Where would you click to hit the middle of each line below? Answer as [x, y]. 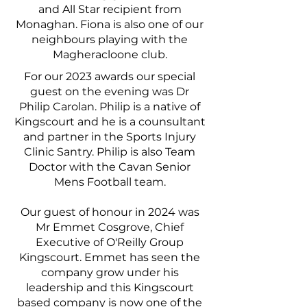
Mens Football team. [110, 182]
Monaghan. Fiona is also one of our [110, 24]
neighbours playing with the [110, 39]
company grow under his [110, 272]
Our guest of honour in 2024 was [110, 212]
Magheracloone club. [110, 54]
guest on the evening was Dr [110, 91]
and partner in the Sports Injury [110, 137]
